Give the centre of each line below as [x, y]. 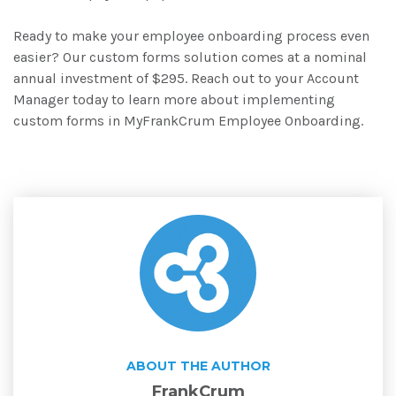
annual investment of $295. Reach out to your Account [186, 78]
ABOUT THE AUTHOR [198, 366]
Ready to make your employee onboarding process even [191, 35]
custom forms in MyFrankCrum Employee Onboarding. [188, 120]
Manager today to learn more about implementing [174, 99]
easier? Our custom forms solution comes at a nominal [190, 57]
